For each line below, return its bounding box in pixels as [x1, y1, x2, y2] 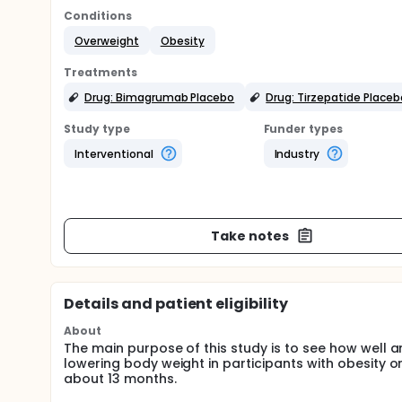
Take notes [211, 226, 289, 245]
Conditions [64, 8, 132, 23]
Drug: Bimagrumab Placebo [84, 89, 235, 105]
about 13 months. [64, 370, 177, 388]
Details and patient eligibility [64, 293, 289, 314]
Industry [274, 145, 320, 162]
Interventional [74, 145, 153, 162]
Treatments [64, 65, 137, 80]
